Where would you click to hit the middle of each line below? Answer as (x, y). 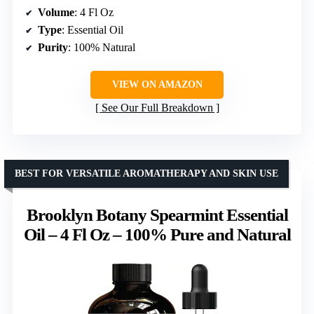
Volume (56, 13)
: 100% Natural (102, 48)
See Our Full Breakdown (157, 108)
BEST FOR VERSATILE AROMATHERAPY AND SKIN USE (146, 174)
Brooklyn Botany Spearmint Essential (157, 215)
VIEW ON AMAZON (157, 85)
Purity (53, 48)
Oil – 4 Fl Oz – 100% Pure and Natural (157, 235)
